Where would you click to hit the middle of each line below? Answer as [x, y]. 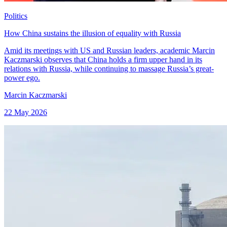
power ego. [22, 78]
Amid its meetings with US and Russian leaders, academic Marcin [109, 50]
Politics [16, 16]
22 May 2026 [26, 112]
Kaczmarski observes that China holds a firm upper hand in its [103, 59]
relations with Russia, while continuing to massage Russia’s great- [109, 68]
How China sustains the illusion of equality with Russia [92, 33]
